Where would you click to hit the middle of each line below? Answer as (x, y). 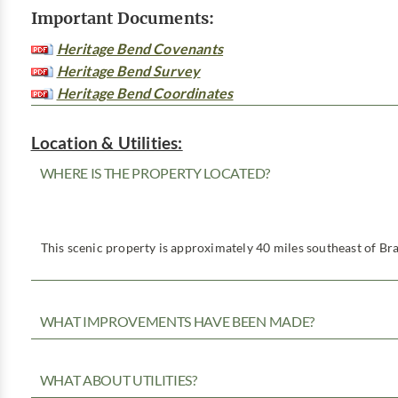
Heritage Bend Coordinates (145, 94)
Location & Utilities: (107, 143)
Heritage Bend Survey (128, 72)
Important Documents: (123, 17)
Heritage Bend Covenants (140, 49)
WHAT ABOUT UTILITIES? (118, 381)
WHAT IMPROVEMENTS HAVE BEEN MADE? (177, 322)
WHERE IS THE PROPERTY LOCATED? (155, 174)
